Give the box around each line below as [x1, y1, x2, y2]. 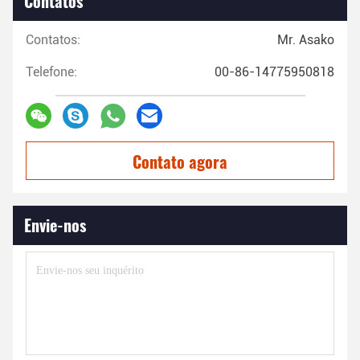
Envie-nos [24, 213, 86, 237]
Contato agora [133, 149, 227, 174]
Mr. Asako [277, 32, 334, 47]
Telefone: [26, 64, 77, 80]
